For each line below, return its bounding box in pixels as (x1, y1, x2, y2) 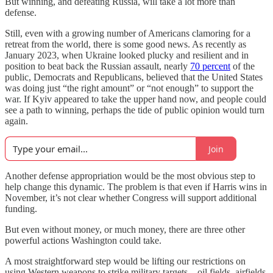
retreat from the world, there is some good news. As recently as (5, 39, 246, 49)
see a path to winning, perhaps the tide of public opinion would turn (5, 105, 264, 115)
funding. (5, 204, 37, 214)
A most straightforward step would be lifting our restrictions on (5, 256, 246, 266)
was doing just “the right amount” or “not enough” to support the (5, 83, 253, 93)
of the (230, 61, 255, 71)
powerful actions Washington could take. (5, 235, 161, 246)
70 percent (190, 61, 230, 71)
